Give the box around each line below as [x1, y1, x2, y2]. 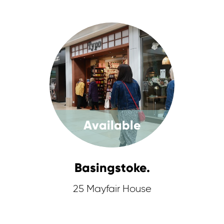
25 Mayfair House [72, 184, 151, 194]
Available [83, 117, 141, 133]
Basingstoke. [74, 160, 150, 175]
